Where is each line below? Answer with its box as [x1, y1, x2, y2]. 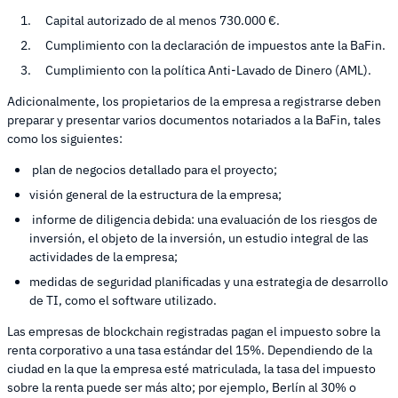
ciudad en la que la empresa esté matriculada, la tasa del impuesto [7, 360, 376, 377]
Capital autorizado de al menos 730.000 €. [45, 12, 280, 28]
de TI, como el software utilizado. [29, 291, 217, 308]
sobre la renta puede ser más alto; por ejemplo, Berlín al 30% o [7, 378, 356, 395]
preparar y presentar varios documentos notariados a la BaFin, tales [7, 111, 381, 128]
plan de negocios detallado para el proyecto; [29, 161, 277, 178]
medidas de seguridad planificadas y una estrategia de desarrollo [29, 273, 388, 290]
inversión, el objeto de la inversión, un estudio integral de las [29, 229, 369, 246]
